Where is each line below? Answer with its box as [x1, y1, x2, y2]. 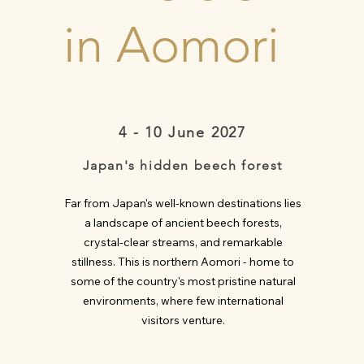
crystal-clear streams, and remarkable [83, 235, 283, 249]
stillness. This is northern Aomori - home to [71, 254, 295, 269]
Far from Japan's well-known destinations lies [64, 196, 302, 210]
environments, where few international [82, 293, 284, 308]
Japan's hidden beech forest [82, 158, 283, 173]
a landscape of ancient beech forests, [84, 215, 282, 230]
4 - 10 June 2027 [119, 123, 247, 141]
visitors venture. [141, 313, 225, 327]
